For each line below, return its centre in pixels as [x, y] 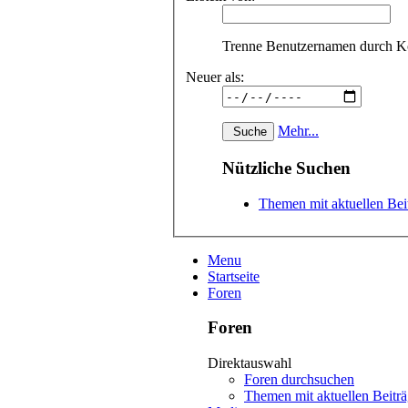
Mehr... [298, 131]
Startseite [234, 276]
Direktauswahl [250, 363]
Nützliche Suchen [286, 168]
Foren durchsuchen [299, 380]
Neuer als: [215, 77]
